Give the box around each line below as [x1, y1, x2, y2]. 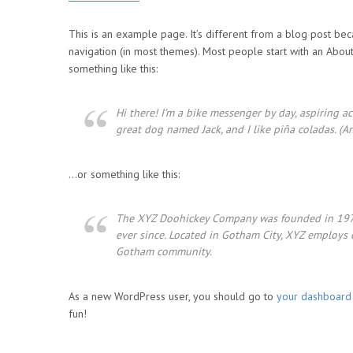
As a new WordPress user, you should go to [69, 289, 277, 304]
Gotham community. [116, 244, 212, 259]
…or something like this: [69, 167, 180, 182]
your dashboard [277, 289, 351, 304]
